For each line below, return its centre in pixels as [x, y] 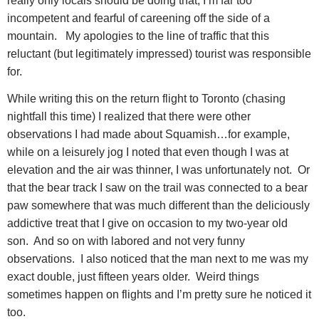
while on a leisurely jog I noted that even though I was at [148, 152]
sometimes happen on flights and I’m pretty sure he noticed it [159, 294]
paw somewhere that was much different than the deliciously [158, 205]
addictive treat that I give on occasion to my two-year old [147, 223]
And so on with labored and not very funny [139, 241]
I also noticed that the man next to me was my [194, 258]
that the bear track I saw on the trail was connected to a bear [157, 187]
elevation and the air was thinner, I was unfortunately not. [150, 169]
